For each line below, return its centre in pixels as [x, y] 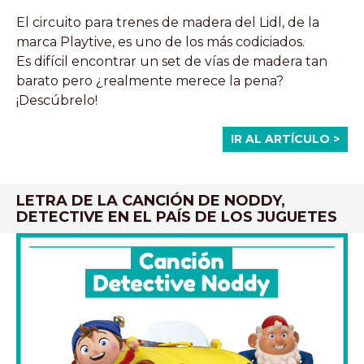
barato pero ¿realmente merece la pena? [150, 80]
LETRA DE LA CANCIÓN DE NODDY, [151, 200]
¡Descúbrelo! [57, 100]
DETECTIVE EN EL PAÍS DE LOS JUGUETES [177, 217]
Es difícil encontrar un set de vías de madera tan [172, 61]
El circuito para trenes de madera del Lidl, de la [168, 22]
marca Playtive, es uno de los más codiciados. [160, 41]
